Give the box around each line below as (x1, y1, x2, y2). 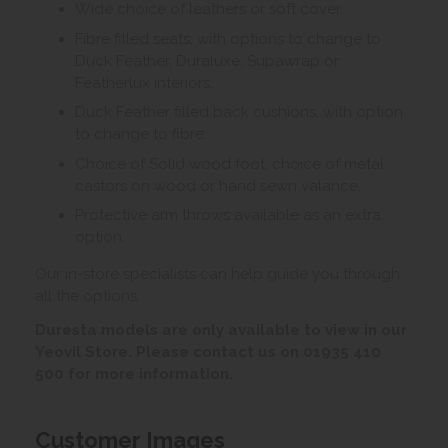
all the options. (35, 287, 140, 306)
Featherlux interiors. (75, 73, 213, 92)
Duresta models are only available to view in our (35, 321, 407, 340)
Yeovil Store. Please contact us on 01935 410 (35, 343, 381, 362)
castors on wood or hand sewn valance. (75, 176, 361, 195)
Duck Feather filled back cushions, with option (75, 103, 403, 122)
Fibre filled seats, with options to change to (75, 29, 381, 48)
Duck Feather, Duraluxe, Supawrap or (75, 51, 339, 70)
